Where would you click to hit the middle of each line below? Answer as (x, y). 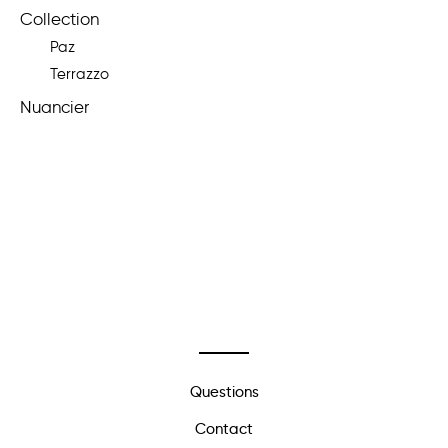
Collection (59, 19)
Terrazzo (79, 74)
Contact (224, 428)
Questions (224, 391)
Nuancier (54, 107)
